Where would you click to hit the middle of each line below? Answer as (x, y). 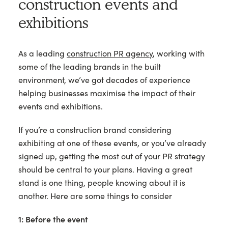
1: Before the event (53, 219)
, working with (179, 53)
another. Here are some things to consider (95, 196)
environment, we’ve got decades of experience (104, 80)
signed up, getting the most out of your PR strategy (112, 156)
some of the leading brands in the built (90, 67)
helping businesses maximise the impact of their (107, 93)
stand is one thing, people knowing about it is (102, 183)
